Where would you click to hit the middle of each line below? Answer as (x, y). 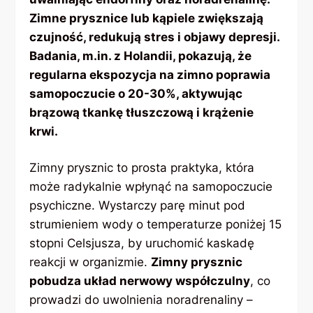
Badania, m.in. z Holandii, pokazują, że (141, 56)
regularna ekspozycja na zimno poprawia (150, 74)
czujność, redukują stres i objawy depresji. (155, 37)
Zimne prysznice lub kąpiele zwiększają (147, 18)
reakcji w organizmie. (90, 262)
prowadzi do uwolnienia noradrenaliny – (141, 300)
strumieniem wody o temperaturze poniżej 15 (156, 225)
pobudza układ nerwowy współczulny (140, 281)
